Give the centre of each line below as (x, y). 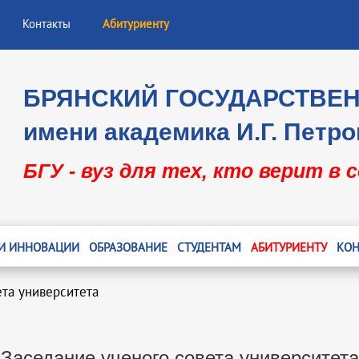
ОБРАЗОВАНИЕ (128, 248)
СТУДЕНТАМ (209, 248)
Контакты (46, 24)
